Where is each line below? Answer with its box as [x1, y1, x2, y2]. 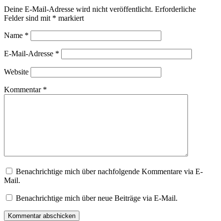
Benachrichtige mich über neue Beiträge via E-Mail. [16, 194, 178, 203]
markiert [56, 14, 84, 23]
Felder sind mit [4, 14, 52, 23]
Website [4, 68, 29, 76]
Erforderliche [155, 5, 196, 14]
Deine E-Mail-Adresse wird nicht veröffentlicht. [4, 5, 153, 14]
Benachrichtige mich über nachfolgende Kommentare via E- [16, 167, 203, 176]
